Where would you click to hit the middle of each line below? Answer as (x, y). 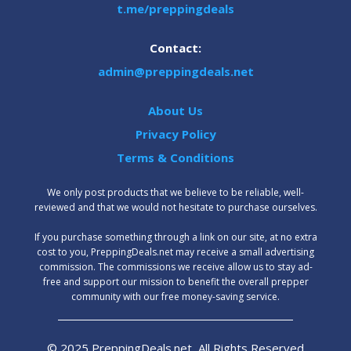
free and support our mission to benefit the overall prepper (175, 282)
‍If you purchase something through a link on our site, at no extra (175, 237)
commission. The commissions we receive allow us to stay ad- (175, 267)
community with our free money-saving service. (175, 297)
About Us (175, 110)
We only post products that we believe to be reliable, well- (175, 192)
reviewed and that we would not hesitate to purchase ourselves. (175, 207)
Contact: (175, 48)
